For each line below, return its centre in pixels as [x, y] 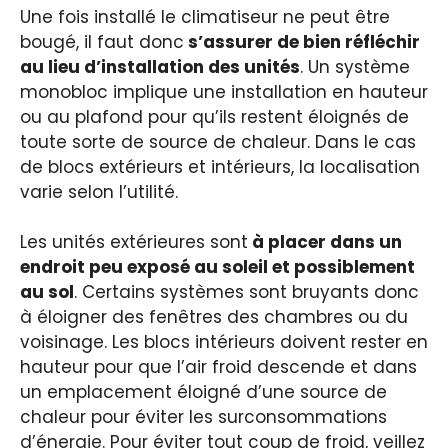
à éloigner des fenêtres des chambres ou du [214, 317]
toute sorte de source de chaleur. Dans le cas [218, 141]
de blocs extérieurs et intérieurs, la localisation [220, 166]
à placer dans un [325, 242]
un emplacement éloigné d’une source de [203, 392]
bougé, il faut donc [102, 41]
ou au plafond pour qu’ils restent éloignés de [214, 116]
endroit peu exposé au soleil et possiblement [217, 267]
